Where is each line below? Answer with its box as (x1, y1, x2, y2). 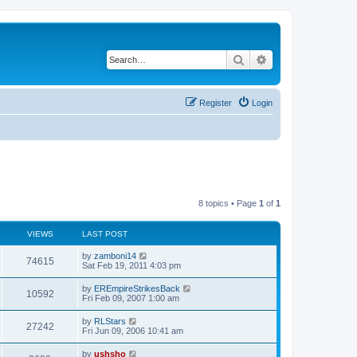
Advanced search (268, 52, 351, 66)
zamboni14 (94, 251, 136, 261)
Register (199, 97, 232, 108)
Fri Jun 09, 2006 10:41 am (82, 326, 183, 335)
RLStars (94, 316, 126, 326)
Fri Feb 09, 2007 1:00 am (82, 293, 179, 303)
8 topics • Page (198, 198, 259, 208)
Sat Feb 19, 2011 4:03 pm (82, 261, 181, 270)
